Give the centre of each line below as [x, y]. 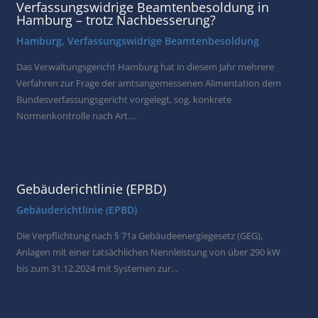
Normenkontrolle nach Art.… [77, 115]
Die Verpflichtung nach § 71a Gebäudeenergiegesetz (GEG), [140, 236]
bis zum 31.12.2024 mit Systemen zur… [98, 269]
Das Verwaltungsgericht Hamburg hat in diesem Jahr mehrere [146, 66]
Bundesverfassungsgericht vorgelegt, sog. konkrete [124, 99]
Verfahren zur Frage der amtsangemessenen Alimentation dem [149, 83]
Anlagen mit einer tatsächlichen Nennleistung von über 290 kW [149, 252]
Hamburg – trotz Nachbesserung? [116, 20]
